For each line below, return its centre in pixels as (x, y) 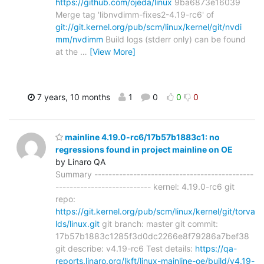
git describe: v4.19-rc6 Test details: (125, 248)
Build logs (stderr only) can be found (174, 39)
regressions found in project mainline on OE (144, 149)
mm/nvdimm (79, 39)
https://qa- (216, 248)
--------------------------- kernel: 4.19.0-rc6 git (145, 186)
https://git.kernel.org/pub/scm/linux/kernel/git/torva (155, 211)
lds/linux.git (77, 223)
